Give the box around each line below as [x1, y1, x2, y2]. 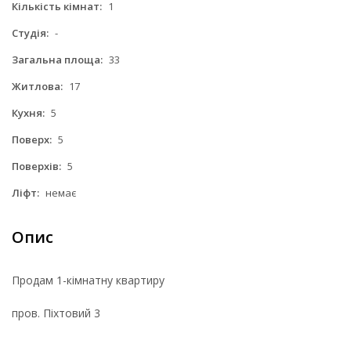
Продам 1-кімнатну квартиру [12, 272, 165, 288]
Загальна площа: [12, 52, 103, 67]
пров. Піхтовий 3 [12, 305, 100, 320]
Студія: [12, 25, 49, 40]
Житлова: [12, 78, 63, 93]
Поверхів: [12, 158, 61, 173]
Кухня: [12, 105, 45, 120]
